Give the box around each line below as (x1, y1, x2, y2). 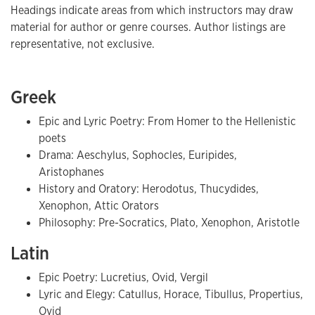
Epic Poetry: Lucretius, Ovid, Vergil (39, 270, 208, 285)
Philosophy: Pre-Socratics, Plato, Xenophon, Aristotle (39, 215, 300, 230)
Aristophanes (39, 165, 104, 179)
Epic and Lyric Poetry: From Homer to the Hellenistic (39, 114, 296, 129)
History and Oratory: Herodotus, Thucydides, (39, 181, 259, 196)
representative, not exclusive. (11, 37, 155, 51)
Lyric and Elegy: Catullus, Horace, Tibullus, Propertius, (39, 287, 303, 302)
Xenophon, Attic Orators (39, 198, 159, 213)
